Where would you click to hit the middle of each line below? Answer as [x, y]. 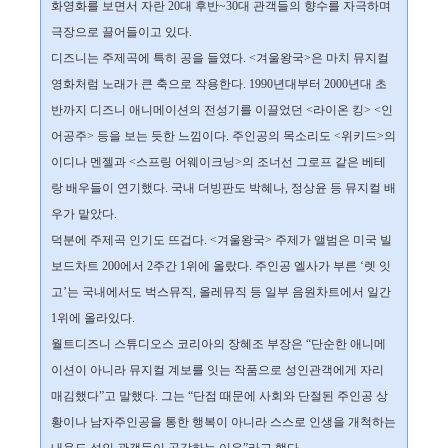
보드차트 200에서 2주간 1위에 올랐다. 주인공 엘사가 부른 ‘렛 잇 [221, 266]
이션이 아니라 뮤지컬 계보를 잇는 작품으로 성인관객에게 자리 [217, 370]
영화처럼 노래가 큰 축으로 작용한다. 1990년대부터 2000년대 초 [219, 84]
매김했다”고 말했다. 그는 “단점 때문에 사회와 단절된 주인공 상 [219, 396]
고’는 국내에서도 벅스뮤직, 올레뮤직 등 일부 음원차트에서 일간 [221, 292]
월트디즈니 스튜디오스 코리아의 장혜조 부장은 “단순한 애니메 [218, 344]
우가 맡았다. [84, 214]
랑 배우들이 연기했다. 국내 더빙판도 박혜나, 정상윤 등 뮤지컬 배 [223, 188]
